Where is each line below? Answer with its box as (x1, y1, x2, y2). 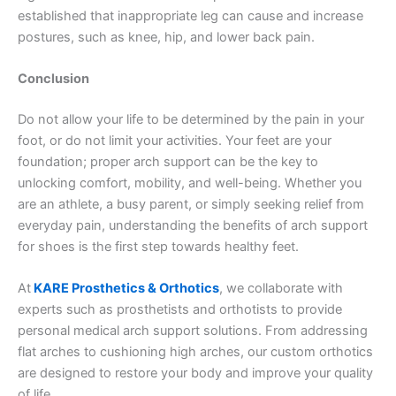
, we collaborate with (219, 280, 343, 297)
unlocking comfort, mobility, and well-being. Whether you (18, 175, 362, 192)
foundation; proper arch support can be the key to (18, 154, 318, 171)
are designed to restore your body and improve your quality (18, 365, 373, 382)
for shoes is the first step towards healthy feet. (18, 239, 302, 255)
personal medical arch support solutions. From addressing (18, 323, 368, 339)
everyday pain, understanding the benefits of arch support (18, 217, 368, 234)
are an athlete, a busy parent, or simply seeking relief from (18, 196, 364, 213)
